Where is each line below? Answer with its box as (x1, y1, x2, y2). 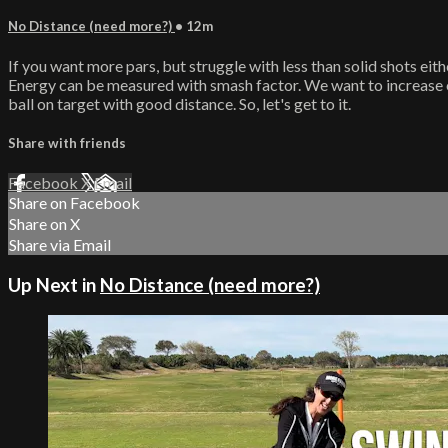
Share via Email (9, 235, 111, 255)
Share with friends (8, 135, 126, 152)
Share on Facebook (9, 193, 140, 213)
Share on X (9, 214, 80, 234)
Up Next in (8, 274, 100, 296)
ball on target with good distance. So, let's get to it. (8, 93, 351, 113)
